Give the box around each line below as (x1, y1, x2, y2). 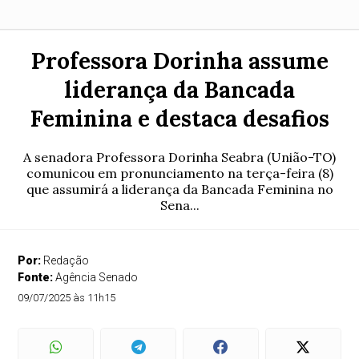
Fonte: (18, 271, 56, 284)
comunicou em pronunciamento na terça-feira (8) (26, 165, 333, 181)
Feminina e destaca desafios (30, 104, 329, 133)
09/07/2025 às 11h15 (18, 292, 116, 304)
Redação (43, 254, 90, 267)
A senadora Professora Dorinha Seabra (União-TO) (23, 149, 336, 165)
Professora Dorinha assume (30, 46, 329, 75)
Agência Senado (55, 271, 139, 284)
